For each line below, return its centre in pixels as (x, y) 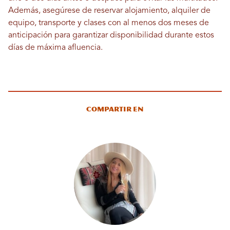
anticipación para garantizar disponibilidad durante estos (111, 36)
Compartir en (115, 109)
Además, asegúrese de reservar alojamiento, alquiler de (109, 11)
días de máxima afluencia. (55, 48)
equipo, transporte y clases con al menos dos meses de (109, 23)
